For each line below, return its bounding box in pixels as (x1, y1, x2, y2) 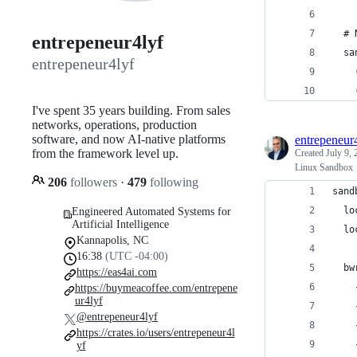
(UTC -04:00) (105, 249, 168, 262)
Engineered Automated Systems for (72, 205, 232, 218)
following (147, 175, 198, 189)
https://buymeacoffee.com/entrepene (74, 281, 237, 294)
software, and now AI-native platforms (32, 131, 226, 146)
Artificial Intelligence (72, 218, 170, 230)
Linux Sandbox (295, 162, 353, 173)
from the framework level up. (32, 146, 178, 160)
